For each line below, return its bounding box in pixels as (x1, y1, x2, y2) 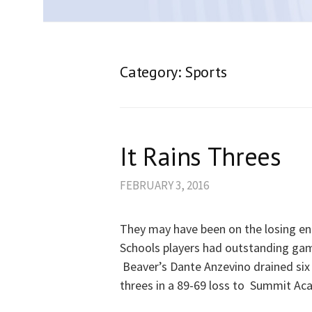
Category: (120, 62, 185, 82)
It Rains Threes (120, 140, 281, 173)
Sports (185, 62, 227, 82)
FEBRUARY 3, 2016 (120, 178, 209, 194)
